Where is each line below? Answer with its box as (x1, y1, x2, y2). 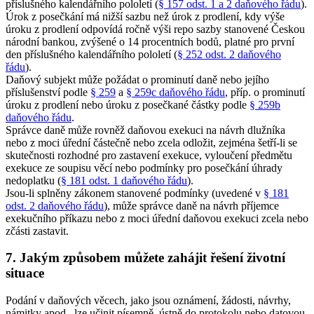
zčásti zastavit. (6, 224, 69, 237)
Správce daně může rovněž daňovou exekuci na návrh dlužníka (6, 123, 285, 136)
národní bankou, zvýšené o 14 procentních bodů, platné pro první (6, 35, 294, 48)
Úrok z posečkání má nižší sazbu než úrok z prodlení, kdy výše (6, 10, 285, 22)
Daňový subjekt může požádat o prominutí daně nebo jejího (6, 73, 269, 86)
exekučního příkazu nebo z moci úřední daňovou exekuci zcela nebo (6, 212, 308, 224)
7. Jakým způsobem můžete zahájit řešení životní (6, 250, 285, 266)
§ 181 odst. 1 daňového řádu (61, 174, 187, 186)
